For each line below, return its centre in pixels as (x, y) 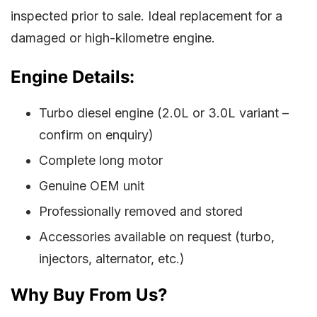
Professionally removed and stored (141, 212)
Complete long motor (101, 161)
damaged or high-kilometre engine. (113, 38)
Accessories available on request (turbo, (157, 237)
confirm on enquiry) (96, 135)
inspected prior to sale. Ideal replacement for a (146, 16)
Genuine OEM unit (92, 186)
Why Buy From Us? (89, 295)
